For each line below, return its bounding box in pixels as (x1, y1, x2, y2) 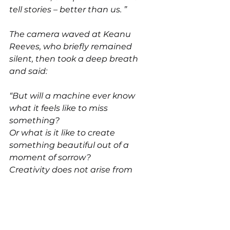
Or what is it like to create (9, 127, 117, 138)
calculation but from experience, (9, 177, 147, 187)
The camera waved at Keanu (9, 29, 133, 39)
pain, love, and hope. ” (9, 189, 100, 199)
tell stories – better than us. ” (9, 4, 127, 14)
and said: (9, 66, 47, 76)
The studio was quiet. (9, 214, 98, 224)
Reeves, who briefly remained (9, 41, 134, 51)
